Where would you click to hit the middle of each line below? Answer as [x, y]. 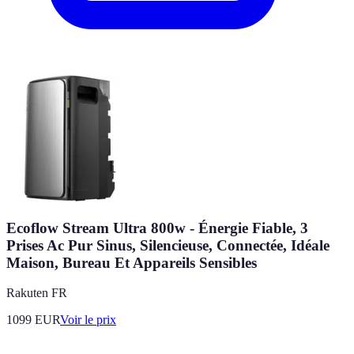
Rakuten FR [37, 293]
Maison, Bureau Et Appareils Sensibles [132, 262]
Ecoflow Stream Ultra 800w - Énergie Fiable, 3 [157, 228]
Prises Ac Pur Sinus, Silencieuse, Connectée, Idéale [168, 245]
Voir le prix [88, 320]
